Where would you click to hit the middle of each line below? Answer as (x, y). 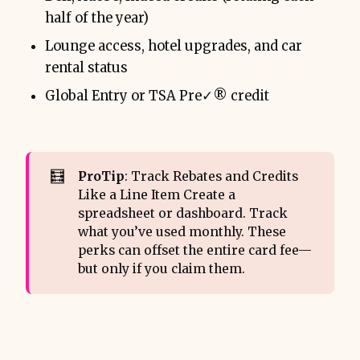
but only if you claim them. (161, 269)
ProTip (101, 177)
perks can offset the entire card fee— (194, 251)
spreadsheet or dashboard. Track (182, 214)
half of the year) (97, 18)
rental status (86, 67)
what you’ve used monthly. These (182, 232)
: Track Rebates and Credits (211, 177)
